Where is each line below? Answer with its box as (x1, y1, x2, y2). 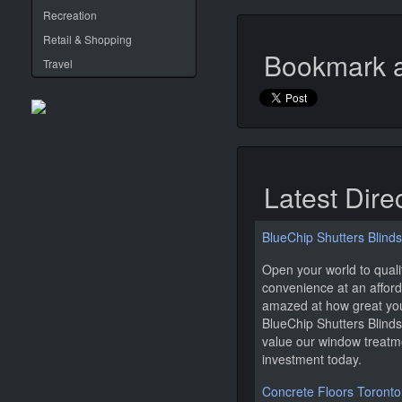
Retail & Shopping (43, 31, 132, 47)
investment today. (262, 350, 362, 368)
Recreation (43, 7, 97, 22)
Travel (43, 56, 73, 71)
